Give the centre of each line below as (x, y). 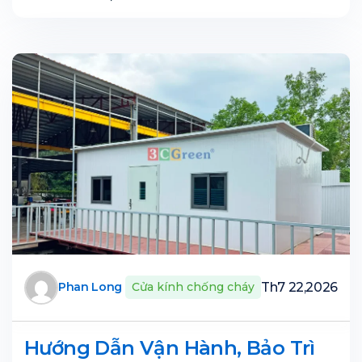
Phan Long (90, 287)
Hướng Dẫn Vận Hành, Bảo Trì (170, 347)
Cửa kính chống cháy (193, 287)
